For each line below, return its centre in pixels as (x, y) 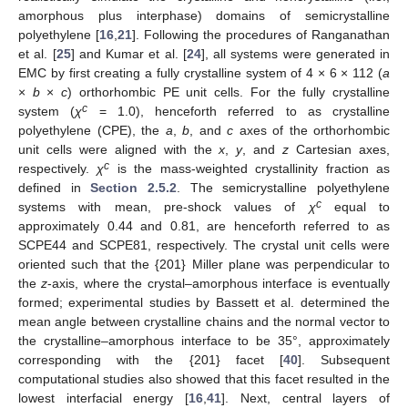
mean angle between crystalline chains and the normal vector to (204, 321)
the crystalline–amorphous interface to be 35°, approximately (204, 340)
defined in (55, 187)
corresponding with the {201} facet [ (151, 359)
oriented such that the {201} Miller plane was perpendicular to (204, 264)
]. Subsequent (344, 359)
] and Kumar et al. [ (128, 53)
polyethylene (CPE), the (92, 130)
